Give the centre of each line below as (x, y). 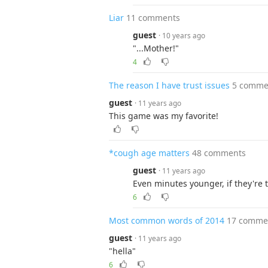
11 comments (153, 18)
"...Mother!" (156, 48)
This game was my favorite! (164, 116)
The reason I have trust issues (169, 85)
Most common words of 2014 (167, 220)
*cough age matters (149, 153)
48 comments (219, 153)
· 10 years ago (182, 35)
